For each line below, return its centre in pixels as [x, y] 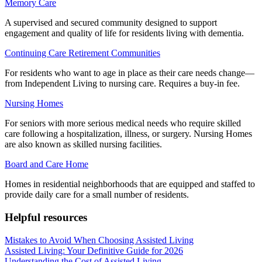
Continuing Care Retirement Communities [82, 53]
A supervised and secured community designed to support [111, 23]
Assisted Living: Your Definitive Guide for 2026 [94, 250]
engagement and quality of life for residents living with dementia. [124, 33]
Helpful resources [46, 218]
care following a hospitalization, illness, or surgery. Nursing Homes [128, 134]
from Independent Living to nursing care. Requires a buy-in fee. [122, 84]
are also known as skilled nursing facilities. [83, 144]
